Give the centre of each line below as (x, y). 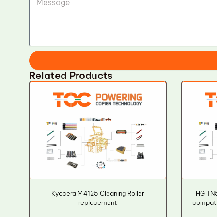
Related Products (71, 75)
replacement (98, 202)
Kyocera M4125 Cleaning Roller (98, 193)
